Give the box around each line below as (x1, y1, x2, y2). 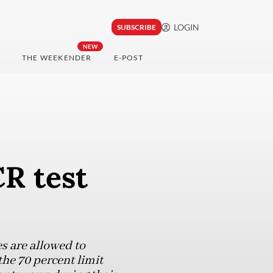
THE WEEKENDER (21, 53, 92, 63)
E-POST (113, 53, 143, 63)
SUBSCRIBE (116, 23, 156, 32)
